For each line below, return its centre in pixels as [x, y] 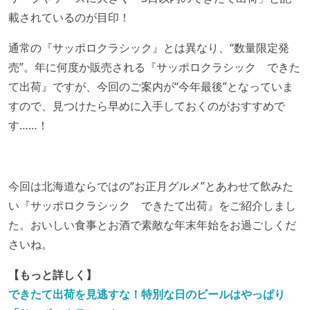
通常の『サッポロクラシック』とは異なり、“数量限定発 [149, 48]
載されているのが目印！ [69, 18]
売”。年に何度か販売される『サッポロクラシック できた [154, 67]
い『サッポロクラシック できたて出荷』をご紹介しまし [152, 206]
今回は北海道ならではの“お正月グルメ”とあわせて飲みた [151, 186]
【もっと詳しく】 [53, 275]
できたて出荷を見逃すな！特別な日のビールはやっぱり [147, 294]
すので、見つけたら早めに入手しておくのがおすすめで [147, 106]
